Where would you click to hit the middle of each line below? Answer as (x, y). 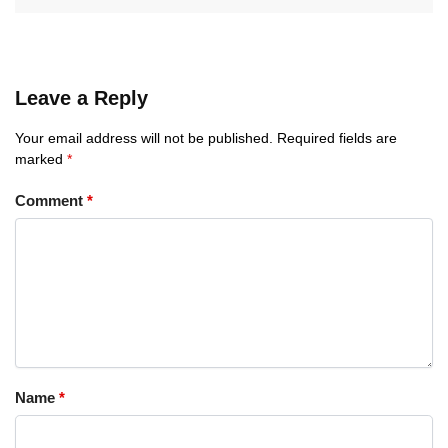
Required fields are (337, 138)
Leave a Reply (81, 98)
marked (41, 159)
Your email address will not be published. (144, 138)
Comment (51, 200)
